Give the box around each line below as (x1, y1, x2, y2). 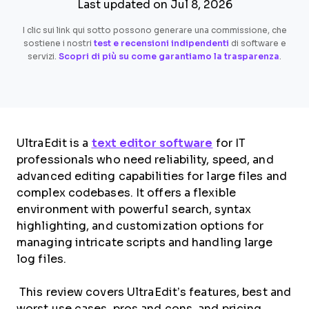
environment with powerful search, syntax (17, 203, 252, 215)
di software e (228, 39, 286, 48)
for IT (212, 137, 246, 149)
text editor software (91, 137, 213, 149)
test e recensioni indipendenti (93, 39, 229, 48)
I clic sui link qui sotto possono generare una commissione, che (22, 26, 287, 35)
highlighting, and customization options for (17, 220, 264, 232)
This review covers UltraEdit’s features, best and (17, 286, 291, 298)
